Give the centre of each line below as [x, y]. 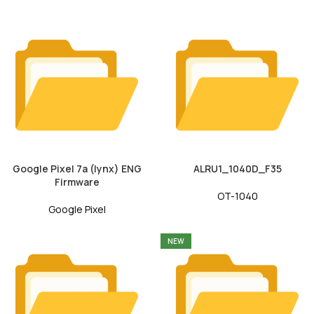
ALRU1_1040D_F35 [237, 169]
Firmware [77, 182]
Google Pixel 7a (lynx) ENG [77, 169]
